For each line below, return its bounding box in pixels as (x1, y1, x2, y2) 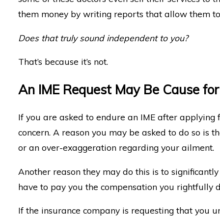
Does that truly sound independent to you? (18, 32, 189, 43)
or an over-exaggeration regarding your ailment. (18, 142, 215, 153)
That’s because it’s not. (18, 56, 109, 67)
